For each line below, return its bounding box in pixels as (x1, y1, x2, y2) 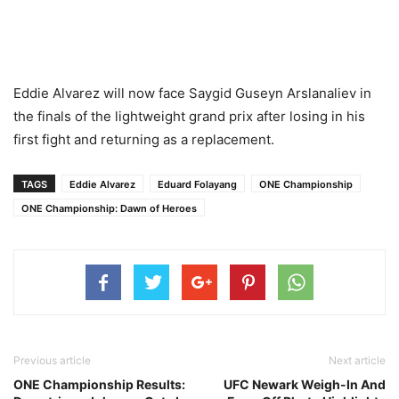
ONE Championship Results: (13, 376, 185, 392)
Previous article (13, 353, 91, 367)
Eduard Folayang (158, 177, 237, 191)
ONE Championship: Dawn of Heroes (21, 201, 197, 215)
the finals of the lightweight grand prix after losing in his (13, 107, 365, 125)
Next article (329, 353, 386, 367)
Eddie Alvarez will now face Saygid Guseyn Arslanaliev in (13, 84, 371, 102)
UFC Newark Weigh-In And (224, 376, 386, 392)
